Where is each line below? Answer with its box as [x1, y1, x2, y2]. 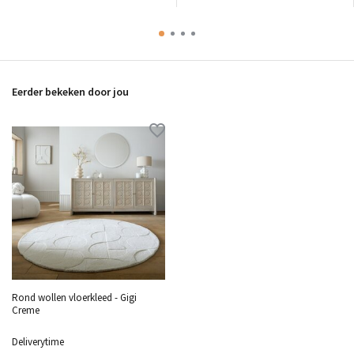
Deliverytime [12, 334, 64, 348]
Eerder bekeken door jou [12, 84, 129, 99]
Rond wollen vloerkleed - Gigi [12, 290, 137, 304]
